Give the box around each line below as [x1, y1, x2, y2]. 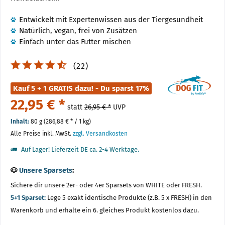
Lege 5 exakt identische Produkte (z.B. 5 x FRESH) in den [46, 194, 212, 201]
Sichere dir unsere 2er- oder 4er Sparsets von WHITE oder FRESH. [11, 181, 202, 189]
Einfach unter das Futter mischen [19, 37, 131, 46]
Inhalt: [11, 118, 29, 125]
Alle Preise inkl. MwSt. [11, 130, 73, 137]
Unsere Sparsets [19, 166, 72, 175]
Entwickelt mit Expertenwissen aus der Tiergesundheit [19, 15, 203, 24]
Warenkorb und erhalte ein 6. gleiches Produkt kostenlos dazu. [11, 206, 199, 214]
